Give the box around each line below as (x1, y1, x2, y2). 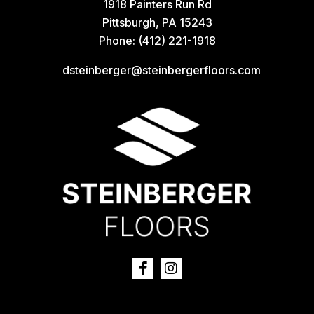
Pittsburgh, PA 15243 (102, 15, 212, 29)
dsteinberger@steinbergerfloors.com (62, 63, 261, 77)
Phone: (98, 34, 138, 48)
